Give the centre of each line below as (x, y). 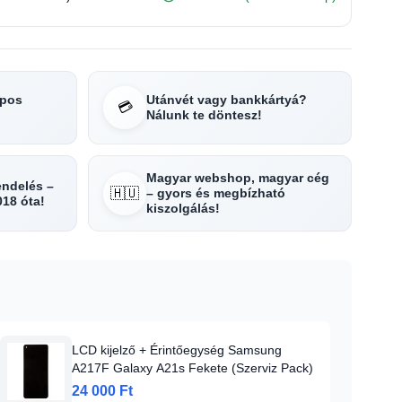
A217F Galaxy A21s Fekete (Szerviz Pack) (192, 368)
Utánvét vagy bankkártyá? (227, 100)
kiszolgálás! (183, 208)
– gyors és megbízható (216, 193)
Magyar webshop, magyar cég (238, 178)
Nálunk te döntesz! (204, 115)
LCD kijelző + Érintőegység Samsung (177, 350)
